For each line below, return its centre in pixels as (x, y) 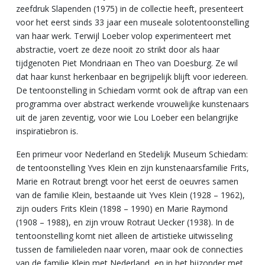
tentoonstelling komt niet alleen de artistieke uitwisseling (124, 236)
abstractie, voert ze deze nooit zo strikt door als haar (118, 49)
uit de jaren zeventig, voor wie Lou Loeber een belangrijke (127, 117)
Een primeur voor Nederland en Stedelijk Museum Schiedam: (132, 154)
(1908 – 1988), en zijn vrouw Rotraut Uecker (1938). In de (125, 222)
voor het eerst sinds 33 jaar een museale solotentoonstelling (132, 22)
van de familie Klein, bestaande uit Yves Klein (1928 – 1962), (130, 195)
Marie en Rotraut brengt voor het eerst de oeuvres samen (127, 181)
